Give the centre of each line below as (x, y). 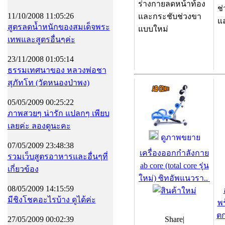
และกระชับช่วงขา (170, 16)
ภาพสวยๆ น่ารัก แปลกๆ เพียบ (58, 113)
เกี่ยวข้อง (23, 169)
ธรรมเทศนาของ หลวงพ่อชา (57, 70)
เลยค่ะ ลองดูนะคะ (39, 126)
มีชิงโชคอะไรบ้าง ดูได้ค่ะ (51, 200)
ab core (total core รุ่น (174, 165)
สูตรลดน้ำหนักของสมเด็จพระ (59, 27)
